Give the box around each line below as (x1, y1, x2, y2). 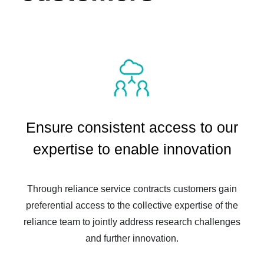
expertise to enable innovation (32, 140, 232, 157)
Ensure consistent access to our (26, 118, 238, 136)
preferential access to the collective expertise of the (26, 200, 238, 210)
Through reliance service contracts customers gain (27, 183, 237, 194)
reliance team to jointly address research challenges (24, 216, 240, 227)
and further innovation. (85, 233, 179, 243)
